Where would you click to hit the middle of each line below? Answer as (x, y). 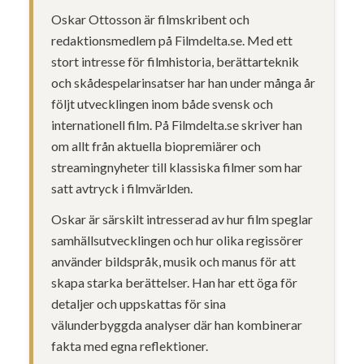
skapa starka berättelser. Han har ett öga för (175, 282)
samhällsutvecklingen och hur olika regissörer (178, 240)
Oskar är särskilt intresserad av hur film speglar (182, 219)
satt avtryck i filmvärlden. (122, 188)
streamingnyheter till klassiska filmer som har (177, 167)
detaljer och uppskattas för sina (139, 303)
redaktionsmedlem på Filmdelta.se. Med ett (172, 40)
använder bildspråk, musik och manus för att (174, 261)
